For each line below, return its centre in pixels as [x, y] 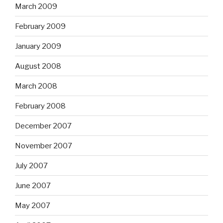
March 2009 [36, 6]
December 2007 [43, 126]
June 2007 [33, 185]
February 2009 [40, 26]
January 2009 [38, 46]
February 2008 [40, 106]
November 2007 [44, 146]
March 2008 [36, 86]
